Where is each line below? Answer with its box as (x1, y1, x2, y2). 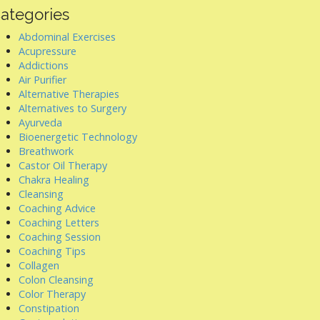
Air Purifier (19, 73, 66, 86)
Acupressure (19, 44, 76, 58)
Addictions (19, 59, 69, 72)
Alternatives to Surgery (19, 101, 126, 115)
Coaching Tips (19, 244, 86, 258)
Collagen (19, 259, 59, 272)
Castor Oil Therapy (19, 159, 107, 172)
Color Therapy (19, 287, 86, 301)
